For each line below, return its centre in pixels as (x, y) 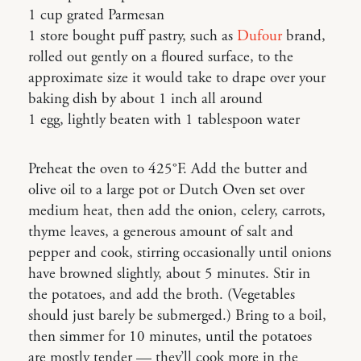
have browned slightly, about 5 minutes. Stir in (169, 274)
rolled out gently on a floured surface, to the (161, 58)
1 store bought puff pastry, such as (133, 37)
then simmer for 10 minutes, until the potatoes (170, 337)
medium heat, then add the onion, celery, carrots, (177, 212)
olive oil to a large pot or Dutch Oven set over (166, 191)
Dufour (259, 37)
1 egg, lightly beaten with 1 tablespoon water (164, 120)
